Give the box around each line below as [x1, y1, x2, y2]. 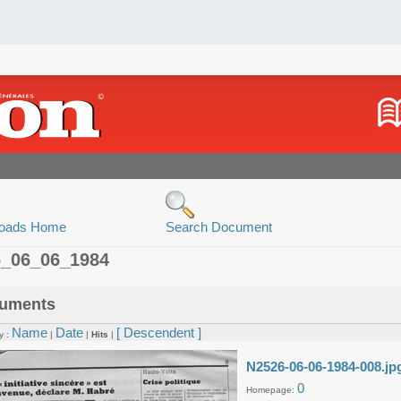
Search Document [166, 219, 272, 235]
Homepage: [246, 385, 297, 395]
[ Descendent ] [116, 325, 201, 340]
